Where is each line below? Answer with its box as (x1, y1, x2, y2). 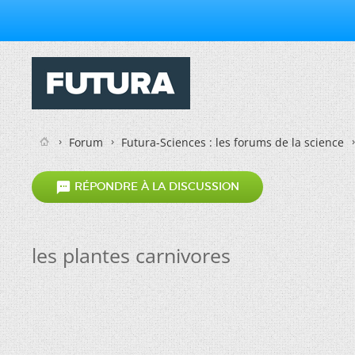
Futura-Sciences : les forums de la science (121, 135, 344, 150)
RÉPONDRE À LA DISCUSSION (71, 179, 239, 194)
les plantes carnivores (32, 242, 231, 269)
